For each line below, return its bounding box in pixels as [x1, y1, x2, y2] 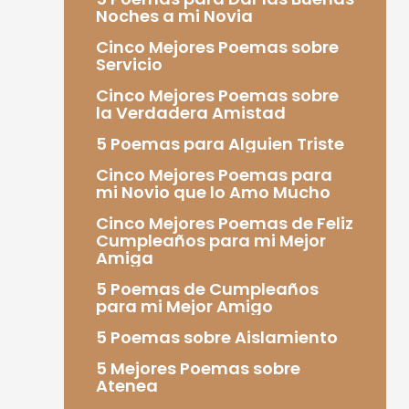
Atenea [95, 373, 158, 397]
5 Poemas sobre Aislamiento [95, 325, 338, 349]
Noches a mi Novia [95, 4, 253, 27]
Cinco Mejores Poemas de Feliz [95, 211, 353, 235]
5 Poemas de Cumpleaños [95, 277, 319, 300]
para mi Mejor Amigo [95, 294, 273, 318]
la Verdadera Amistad [95, 100, 286, 124]
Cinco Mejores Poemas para [95, 163, 332, 186]
